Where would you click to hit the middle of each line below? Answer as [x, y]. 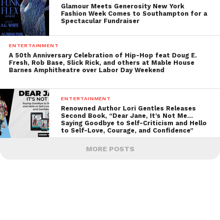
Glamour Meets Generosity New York [123, 6]
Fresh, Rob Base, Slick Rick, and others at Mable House [101, 63]
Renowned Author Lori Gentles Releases [129, 109]
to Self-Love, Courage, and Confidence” [127, 131]
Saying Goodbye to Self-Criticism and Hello [134, 123]
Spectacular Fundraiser [100, 21]
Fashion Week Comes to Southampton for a [134, 14]
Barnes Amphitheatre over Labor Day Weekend [86, 70]
